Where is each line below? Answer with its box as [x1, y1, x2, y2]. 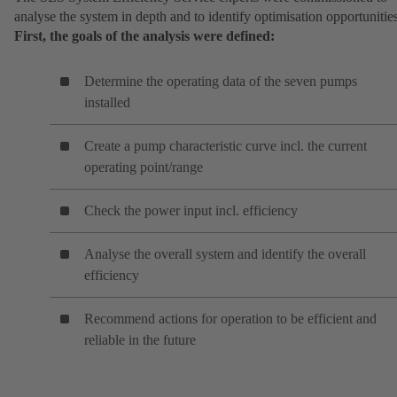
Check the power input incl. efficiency [84, 203, 298, 219]
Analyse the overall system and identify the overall [84, 246, 366, 262]
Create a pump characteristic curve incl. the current [84, 138, 367, 154]
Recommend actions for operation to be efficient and [84, 311, 377, 327]
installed [84, 95, 130, 111]
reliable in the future [84, 332, 196, 348]
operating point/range [84, 160, 203, 175]
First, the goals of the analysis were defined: [14, 28, 275, 44]
